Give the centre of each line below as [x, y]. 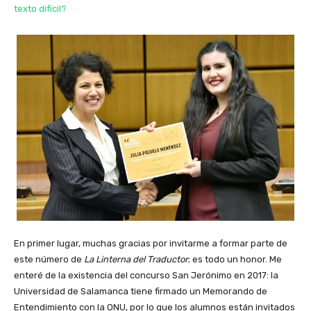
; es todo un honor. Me [235, 260]
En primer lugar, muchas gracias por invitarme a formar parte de [151, 244]
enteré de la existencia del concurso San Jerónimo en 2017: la [146, 276]
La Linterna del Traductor [136, 260]
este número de [49, 260]
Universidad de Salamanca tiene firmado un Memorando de [141, 292]
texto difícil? [40, 9]
